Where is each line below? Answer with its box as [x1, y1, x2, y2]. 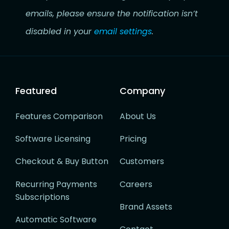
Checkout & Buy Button [15, 155, 108, 168]
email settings [94, 26, 152, 38]
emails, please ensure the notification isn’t [26, 8, 198, 20]
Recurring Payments [15, 178, 97, 190]
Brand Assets [120, 200, 172, 213]
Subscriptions [15, 191, 70, 203]
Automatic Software [15, 213, 97, 225]
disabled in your [26, 26, 94, 38]
